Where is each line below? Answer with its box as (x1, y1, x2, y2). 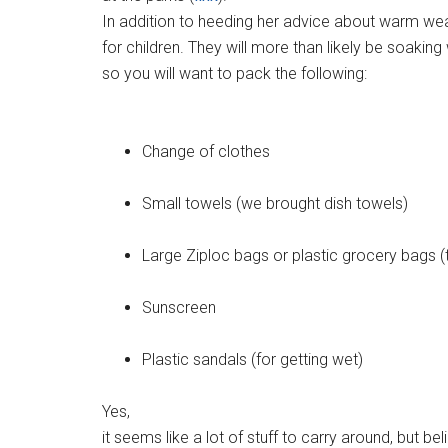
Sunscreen (142, 298, 216, 317)
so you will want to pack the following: (102, 64, 367, 83)
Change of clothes (142, 142, 270, 161)
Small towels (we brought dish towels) (142, 194, 408, 213)
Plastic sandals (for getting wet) (142, 350, 363, 369)
